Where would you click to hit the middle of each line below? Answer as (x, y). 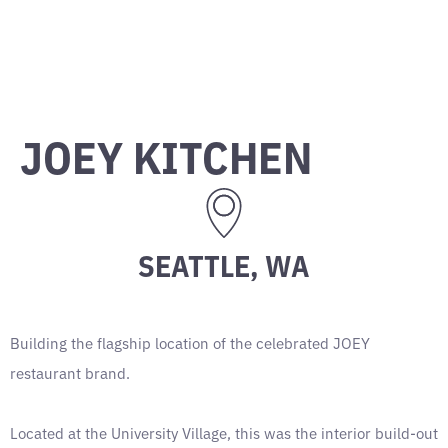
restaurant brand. (70, 372)
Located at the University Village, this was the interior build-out (224, 432)
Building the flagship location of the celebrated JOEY (190, 342)
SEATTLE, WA (224, 263)
